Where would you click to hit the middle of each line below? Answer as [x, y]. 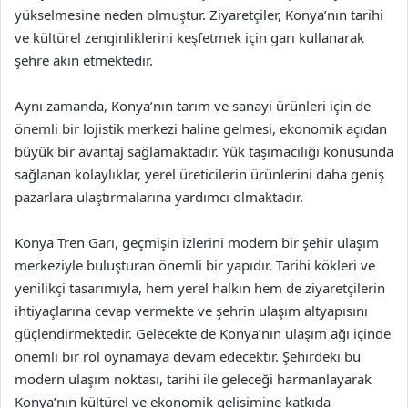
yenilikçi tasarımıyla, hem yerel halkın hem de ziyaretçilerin [200, 288]
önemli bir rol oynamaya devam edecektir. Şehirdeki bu [188, 356]
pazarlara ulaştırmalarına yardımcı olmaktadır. [159, 197]
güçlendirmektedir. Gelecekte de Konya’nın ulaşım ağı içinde [203, 333]
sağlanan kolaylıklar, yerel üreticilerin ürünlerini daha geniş [199, 174]
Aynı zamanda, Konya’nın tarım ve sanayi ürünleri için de [193, 106]
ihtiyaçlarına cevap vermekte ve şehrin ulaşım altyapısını [191, 311]
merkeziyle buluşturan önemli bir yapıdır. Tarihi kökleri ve [195, 265]
